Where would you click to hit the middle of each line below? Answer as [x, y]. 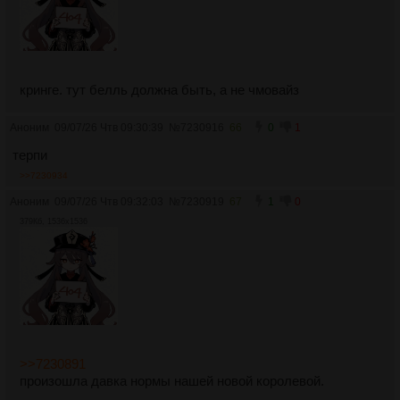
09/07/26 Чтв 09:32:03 [109, 201]
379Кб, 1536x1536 [54, 221]
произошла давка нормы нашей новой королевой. [172, 381]
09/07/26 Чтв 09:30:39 [109, 127]
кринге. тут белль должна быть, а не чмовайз [159, 90]
